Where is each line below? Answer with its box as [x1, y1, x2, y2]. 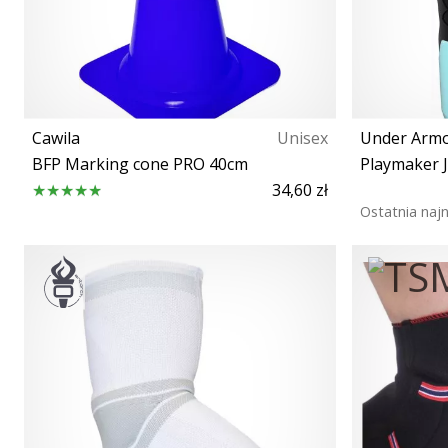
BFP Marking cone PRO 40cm [32, 152, 248, 175]
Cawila [32, 126, 80, 149]
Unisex [277, 126, 328, 149]
